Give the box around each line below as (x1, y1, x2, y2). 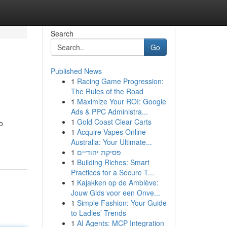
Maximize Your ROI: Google (77, 96, 166, 106)
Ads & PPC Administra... (70, 106, 148, 117)
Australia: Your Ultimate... (70, 137, 152, 147)
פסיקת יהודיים (77, 147, 121, 157)
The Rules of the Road (70, 86, 143, 96)
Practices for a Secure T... (70, 167, 154, 177)
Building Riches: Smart (77, 157, 149, 167)
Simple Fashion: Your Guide (77, 198, 167, 208)
